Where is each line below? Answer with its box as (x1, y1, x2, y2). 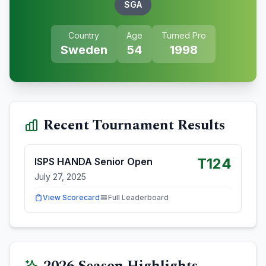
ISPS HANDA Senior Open (34, 156, 153, 167)
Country (68, 30, 99, 40)
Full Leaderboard (108, 193, 169, 202)
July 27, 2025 (34, 172, 86, 182)
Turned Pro (161, 30, 206, 40)
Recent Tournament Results (43, 115, 225, 136)
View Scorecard (43, 193, 100, 202)
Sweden (60, 43, 107, 57)
